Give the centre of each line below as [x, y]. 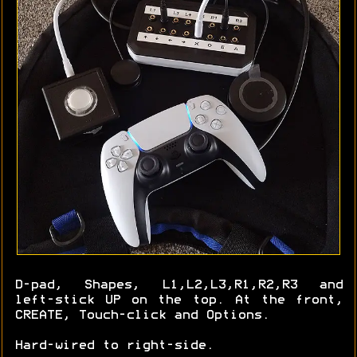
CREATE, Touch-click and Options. [142, 316]
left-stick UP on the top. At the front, [178, 301]
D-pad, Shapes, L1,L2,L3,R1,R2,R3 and [178, 286]
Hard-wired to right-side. [114, 346]
